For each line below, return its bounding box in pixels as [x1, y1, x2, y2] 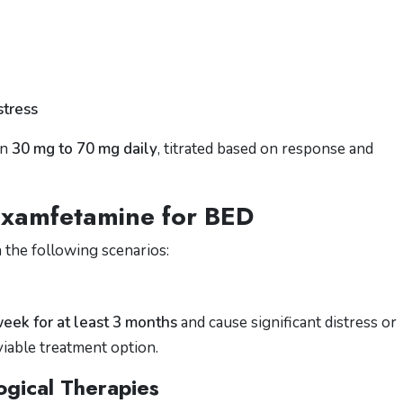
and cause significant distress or [177, 312, 397, 333]
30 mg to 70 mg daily [12, 139, 157, 159]
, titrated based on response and [157, 139, 373, 159]
